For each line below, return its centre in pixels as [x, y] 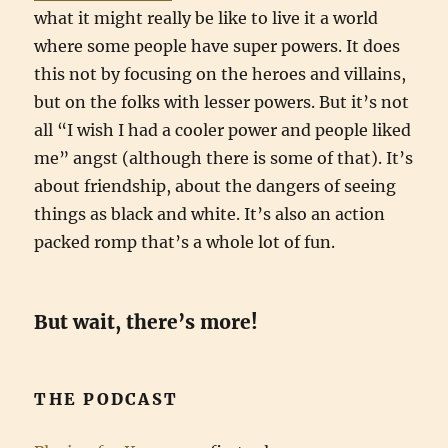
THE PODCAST [106, 399]
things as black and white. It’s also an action [210, 214]
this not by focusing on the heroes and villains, [220, 74]
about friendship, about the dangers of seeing [215, 186]
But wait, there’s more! [146, 322]
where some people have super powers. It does [217, 46]
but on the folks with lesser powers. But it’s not [222, 102]
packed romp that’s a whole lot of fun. [185, 242]
